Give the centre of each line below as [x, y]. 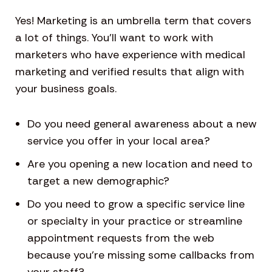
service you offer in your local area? [119, 141]
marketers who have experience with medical [130, 55]
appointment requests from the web [121, 238]
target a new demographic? [98, 181]
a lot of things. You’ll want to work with [114, 38]
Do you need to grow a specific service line [136, 204]
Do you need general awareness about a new [142, 124]
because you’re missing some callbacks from [141, 255]
